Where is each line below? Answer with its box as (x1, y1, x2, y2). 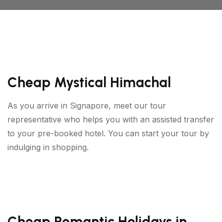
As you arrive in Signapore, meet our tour (7, 100, 166, 111)
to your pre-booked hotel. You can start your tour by (7, 128, 209, 138)
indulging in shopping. (7, 142, 89, 152)
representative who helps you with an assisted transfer (7, 114, 214, 124)
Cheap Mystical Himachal (7, 73, 171, 91)
